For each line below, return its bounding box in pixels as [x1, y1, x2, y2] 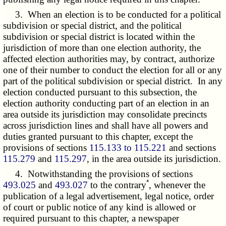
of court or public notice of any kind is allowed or [3, 202, 196, 213]
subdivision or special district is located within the [3, 31, 195, 42]
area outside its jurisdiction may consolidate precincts [3, 109, 207, 120]
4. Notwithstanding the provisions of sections [3, 168, 193, 180]
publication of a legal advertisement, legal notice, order [3, 191, 214, 202]
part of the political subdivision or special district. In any [3, 76, 223, 87]
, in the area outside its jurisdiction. [87, 153, 221, 164]
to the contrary [88, 180, 147, 191]
